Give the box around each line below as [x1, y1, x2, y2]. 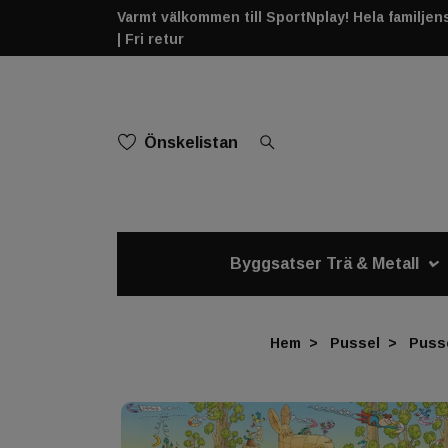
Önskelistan [144, 133, 238, 151]
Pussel [330, 334, 380, 351]
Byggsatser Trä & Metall [230, 254, 420, 272]
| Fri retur [117, 31, 184, 47]
